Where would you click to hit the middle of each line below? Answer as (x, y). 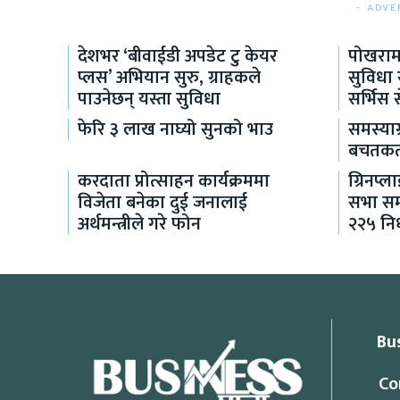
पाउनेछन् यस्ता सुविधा (149, 100)
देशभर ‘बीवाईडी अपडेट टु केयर (178, 57)
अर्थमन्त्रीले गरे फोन (139, 225)
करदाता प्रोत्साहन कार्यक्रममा (174, 182)
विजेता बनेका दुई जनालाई (162, 203)
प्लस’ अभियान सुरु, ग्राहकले (169, 78)
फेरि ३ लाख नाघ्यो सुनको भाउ (175, 130)
